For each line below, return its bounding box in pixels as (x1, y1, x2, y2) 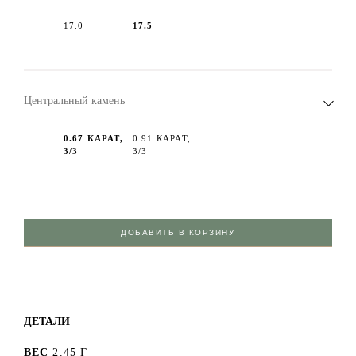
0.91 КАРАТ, (132, 133, 191, 143)
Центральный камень (23, 94, 125, 106)
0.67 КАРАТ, (63, 133, 123, 143)
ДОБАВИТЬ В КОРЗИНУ (121, 227, 235, 237)
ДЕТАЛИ (23, 314, 70, 327)
